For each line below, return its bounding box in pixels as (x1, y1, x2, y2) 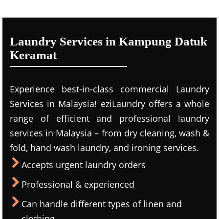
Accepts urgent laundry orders (22, 159, 146, 171)
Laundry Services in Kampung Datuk (10, 35, 207, 48)
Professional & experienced (22, 178, 134, 190)
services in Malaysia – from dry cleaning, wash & (10, 127, 209, 139)
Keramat (10, 48, 57, 62)
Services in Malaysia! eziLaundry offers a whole (10, 98, 209, 109)
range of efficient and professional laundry (10, 112, 209, 124)
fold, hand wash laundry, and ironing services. (10, 142, 199, 153)
